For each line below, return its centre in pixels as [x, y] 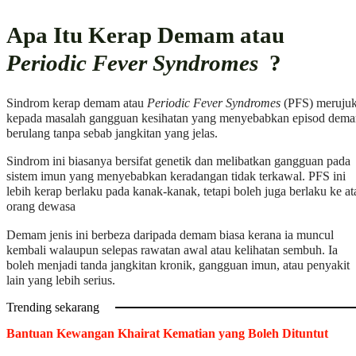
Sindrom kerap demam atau [77, 104]
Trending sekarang [53, 307]
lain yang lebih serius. [61, 280]
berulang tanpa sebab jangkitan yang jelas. [114, 134]
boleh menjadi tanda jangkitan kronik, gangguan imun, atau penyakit [178, 265]
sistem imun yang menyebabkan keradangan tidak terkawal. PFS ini [176, 177]
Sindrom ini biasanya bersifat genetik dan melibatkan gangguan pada [178, 162]
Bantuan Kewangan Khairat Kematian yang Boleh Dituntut [167, 333]
